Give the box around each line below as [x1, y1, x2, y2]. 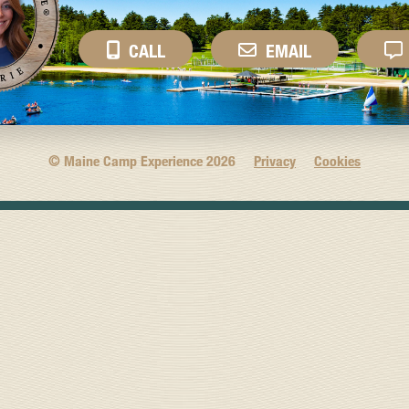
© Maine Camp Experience [48, 152, 206, 170]
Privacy [254, 152, 296, 170]
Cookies [314, 152, 361, 170]
